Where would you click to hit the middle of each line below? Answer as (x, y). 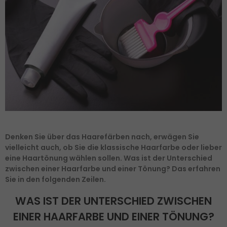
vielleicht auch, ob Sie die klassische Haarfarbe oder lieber (113, 147)
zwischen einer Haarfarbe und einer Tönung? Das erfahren (113, 168)
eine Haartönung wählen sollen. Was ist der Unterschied (109, 158)
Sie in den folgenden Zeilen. (55, 179)
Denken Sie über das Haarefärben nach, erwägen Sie (102, 137)
